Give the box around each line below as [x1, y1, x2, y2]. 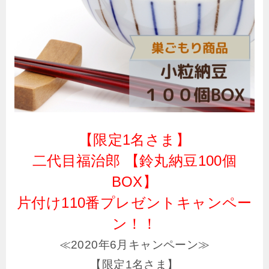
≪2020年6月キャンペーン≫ [59, 238, 210, 252]
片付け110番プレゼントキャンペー [17, 195, 252, 211]
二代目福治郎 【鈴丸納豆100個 [32, 153, 237, 169]
